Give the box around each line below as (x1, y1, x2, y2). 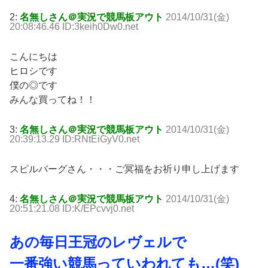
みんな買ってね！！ (10, 95, 96, 105)
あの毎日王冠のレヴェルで (10, 234, 187, 251)
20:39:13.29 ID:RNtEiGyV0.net (10, 134, 139, 145)
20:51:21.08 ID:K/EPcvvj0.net (10, 203, 134, 214)
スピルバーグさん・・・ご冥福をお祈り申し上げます (10, 164, 239, 175)
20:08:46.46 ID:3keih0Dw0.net (10, 22, 138, 32)
